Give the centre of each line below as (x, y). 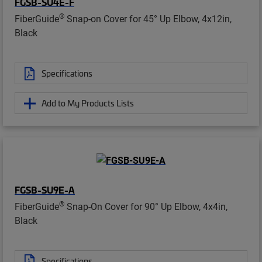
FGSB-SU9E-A (45, 189)
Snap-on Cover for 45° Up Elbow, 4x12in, (148, 19)
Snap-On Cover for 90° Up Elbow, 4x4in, (146, 206)
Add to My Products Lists (88, 103)
